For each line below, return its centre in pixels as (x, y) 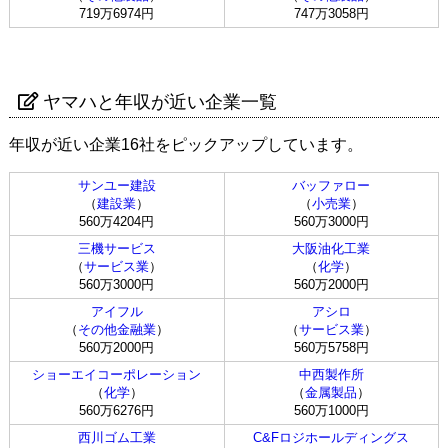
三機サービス (116, 249)
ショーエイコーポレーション (117, 375)
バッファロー (331, 186)
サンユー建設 (116, 186)
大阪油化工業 (331, 249)
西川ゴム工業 (116, 438)
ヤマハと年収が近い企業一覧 (159, 101)
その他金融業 (116, 330)
